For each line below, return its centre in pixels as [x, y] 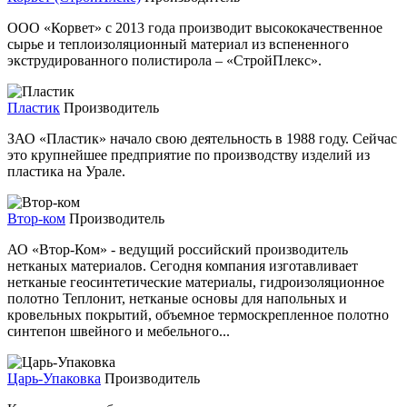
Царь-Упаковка [54, 378]
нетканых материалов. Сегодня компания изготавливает [183, 265]
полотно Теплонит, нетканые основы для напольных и [177, 298]
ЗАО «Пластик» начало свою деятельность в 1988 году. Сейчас [202, 138]
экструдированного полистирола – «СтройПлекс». [164, 60]
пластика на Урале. [66, 171]
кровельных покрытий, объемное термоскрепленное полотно [198, 314]
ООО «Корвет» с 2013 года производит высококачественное [195, 27]
